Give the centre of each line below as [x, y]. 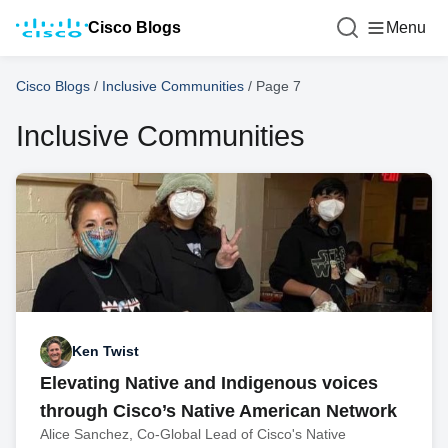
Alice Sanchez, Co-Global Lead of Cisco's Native [193, 433]
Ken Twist [105, 351]
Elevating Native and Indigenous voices [209, 382]
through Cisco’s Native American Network [218, 410]
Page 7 [278, 86]
